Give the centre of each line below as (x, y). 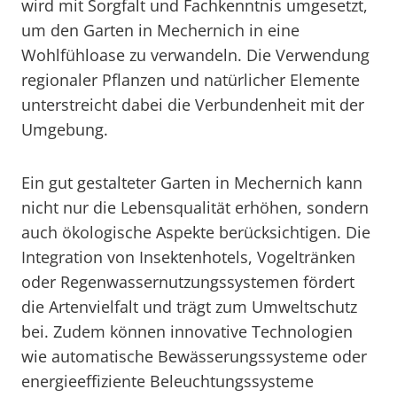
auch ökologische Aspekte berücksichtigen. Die (196, 232)
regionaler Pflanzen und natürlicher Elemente (191, 80)
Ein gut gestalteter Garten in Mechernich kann (192, 183)
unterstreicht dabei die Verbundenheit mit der (193, 105)
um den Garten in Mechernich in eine (160, 30)
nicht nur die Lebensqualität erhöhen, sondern (195, 207)
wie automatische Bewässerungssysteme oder (194, 356)
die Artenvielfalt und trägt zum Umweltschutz (189, 307)
